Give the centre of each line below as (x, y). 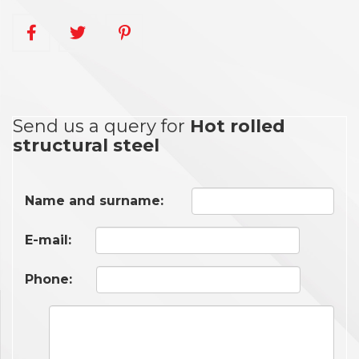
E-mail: (48, 240)
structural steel (86, 145)
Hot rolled (238, 126)
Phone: (48, 279)
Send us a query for (101, 126)
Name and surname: (94, 201)
